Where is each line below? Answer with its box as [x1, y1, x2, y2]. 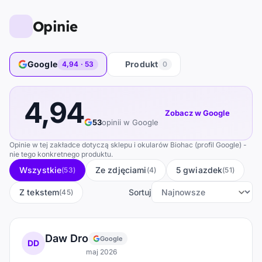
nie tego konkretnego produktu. [9, 149, 113, 158]
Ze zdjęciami [95, 164, 147, 175]
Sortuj [129, 187, 151, 197]
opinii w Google [102, 117, 159, 127]
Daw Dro [45, 232, 88, 244]
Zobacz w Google [165, 108, 230, 118]
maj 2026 [86, 247, 117, 256]
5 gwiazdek [175, 164, 223, 175]
